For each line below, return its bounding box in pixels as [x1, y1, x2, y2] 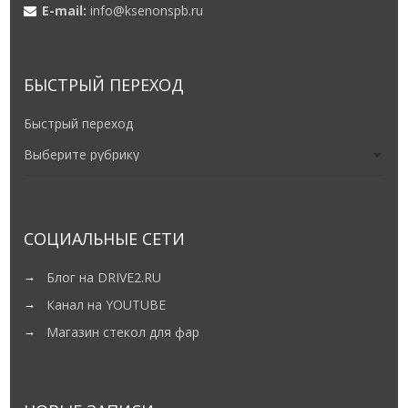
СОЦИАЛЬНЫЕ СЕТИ [24, 227, 186, 250]
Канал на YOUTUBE [46, 295, 167, 313]
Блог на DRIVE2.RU [46, 268, 162, 286]
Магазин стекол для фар [46, 322, 200, 341]
